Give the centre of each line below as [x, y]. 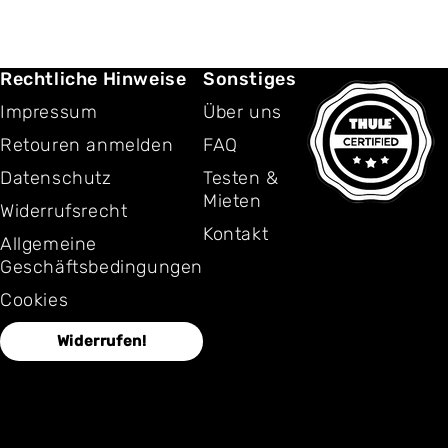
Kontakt [236, 234]
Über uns [242, 112]
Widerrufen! [101, 341]
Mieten [232, 201]
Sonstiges [250, 79]
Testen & [241, 178]
